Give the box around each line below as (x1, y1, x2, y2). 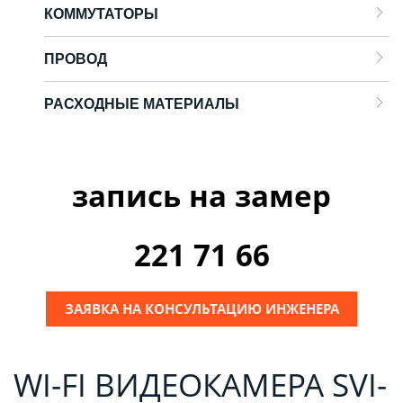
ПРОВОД (44, 50, 107, 67)
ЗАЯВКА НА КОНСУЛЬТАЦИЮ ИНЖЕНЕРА (64, 299, 339, 318)
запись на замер (72, 175, 331, 216)
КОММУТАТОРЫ (44, 5, 158, 22)
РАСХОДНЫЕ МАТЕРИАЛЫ (44, 95, 239, 112)
